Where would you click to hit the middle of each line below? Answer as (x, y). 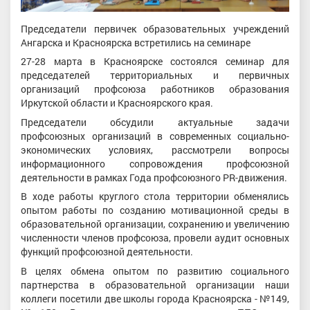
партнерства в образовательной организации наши (155, 284)
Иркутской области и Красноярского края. (118, 103)
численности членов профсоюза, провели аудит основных (155, 238)
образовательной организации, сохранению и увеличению (155, 224)
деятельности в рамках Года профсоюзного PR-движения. (154, 177)
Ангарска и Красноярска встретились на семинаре (136, 42)
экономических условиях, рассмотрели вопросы (155, 149)
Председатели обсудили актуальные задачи (155, 122)
